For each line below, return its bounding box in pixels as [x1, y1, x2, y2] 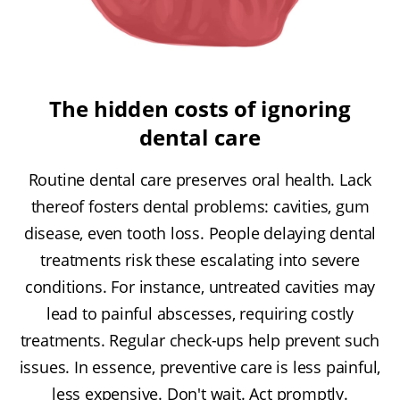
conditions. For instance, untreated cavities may [24, 276, 376, 298]
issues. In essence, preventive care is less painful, [19, 356, 381, 379]
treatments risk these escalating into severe [40, 249, 360, 271]
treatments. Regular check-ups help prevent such [20, 329, 380, 352]
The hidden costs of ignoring [48, 94, 352, 124]
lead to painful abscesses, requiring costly [46, 303, 354, 325]
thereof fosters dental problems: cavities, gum [30, 196, 370, 218]
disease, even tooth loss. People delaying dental [23, 222, 377, 245]
